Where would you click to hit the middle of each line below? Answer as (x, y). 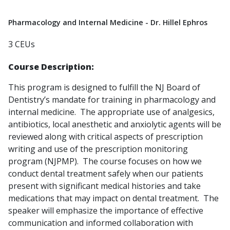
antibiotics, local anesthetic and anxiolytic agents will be (115, 124)
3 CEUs (22, 44)
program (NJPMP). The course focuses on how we (105, 161)
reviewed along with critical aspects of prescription (106, 137)
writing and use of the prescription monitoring (98, 149)
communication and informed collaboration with (101, 223)
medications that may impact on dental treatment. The (113, 198)
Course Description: (51, 67)
